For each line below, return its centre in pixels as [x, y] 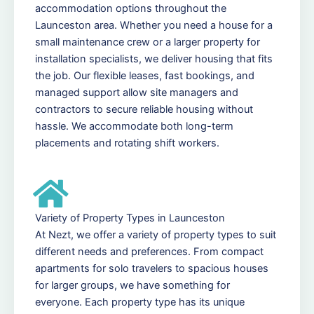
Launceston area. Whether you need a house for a [154, 25]
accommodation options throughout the [131, 8]
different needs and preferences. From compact [149, 251]
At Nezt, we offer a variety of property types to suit [156, 234]
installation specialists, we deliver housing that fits [154, 59]
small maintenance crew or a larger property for [148, 42]
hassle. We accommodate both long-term [134, 126]
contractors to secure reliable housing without [144, 109]
